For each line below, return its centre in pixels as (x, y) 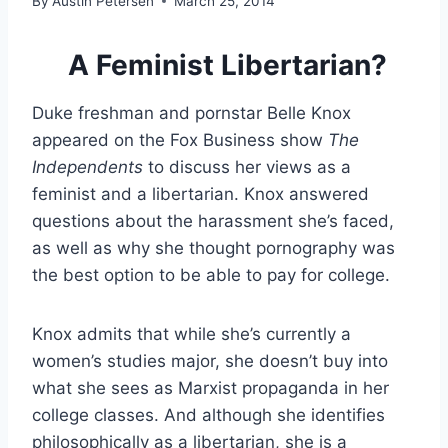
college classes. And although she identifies (208, 414)
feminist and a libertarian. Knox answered (200, 193)
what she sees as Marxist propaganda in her (210, 387)
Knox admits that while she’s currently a (191, 333)
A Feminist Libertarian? (224, 64)
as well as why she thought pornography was (213, 247)
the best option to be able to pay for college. (211, 274)
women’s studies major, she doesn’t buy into (210, 360)
